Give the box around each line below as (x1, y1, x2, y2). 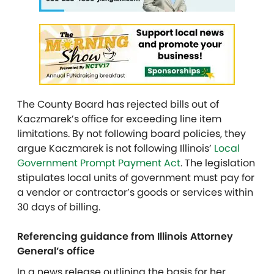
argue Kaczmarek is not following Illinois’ (17, 141, 214, 156)
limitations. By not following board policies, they (17, 127, 246, 141)
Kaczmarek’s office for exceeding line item (17, 112, 221, 127)
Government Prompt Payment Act (17, 156, 180, 171)
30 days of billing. (17, 200, 100, 215)
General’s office (17, 244, 95, 259)
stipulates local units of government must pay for (17, 171, 254, 185)
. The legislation (180, 156, 255, 171)
